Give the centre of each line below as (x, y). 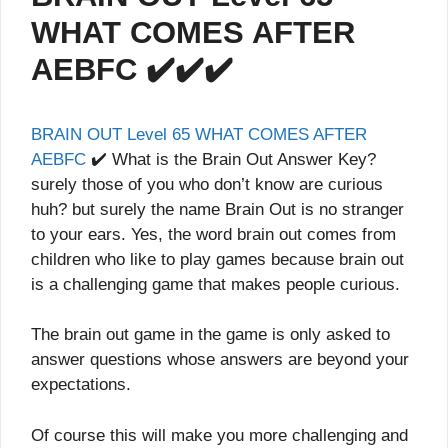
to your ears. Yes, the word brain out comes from (213, 234)
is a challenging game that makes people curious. (215, 284)
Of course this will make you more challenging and (219, 435)
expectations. (81, 385)
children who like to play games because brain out (217, 259)
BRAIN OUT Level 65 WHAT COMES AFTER (199, 134)
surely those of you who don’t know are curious (207, 184)
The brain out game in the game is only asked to (210, 335)
